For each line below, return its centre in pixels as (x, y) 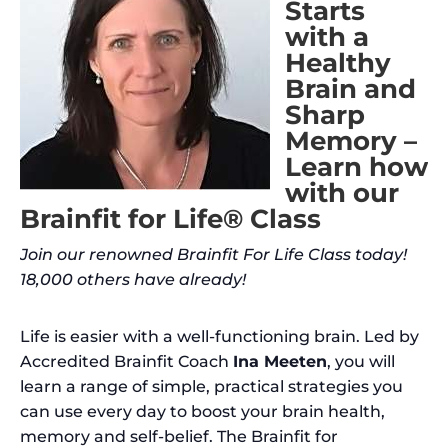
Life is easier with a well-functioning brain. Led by (219, 336)
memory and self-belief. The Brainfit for (179, 436)
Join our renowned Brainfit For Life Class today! (213, 254)
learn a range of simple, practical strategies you (211, 386)
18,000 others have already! (133, 279)
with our (342, 193)
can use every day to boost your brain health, (202, 411)
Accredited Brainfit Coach (126, 361)
